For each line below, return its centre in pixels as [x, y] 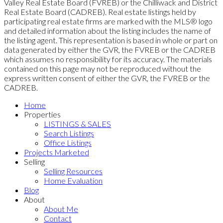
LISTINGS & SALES [77, 123]
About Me [61, 209]
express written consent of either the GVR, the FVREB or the [107, 78]
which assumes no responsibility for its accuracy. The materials [108, 59]
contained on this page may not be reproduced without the [103, 68]
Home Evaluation [73, 180]
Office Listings [68, 142]
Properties [42, 114]
